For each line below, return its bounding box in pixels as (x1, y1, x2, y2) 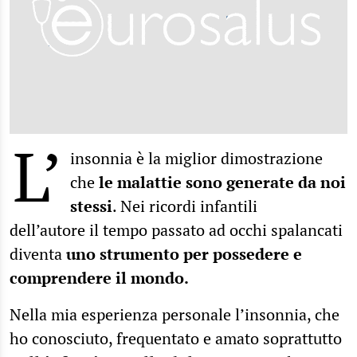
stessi (70, 194, 112, 217)
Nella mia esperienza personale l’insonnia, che (10, 303, 339, 325)
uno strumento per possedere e (66, 242, 302, 265)
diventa (10, 242, 66, 265)
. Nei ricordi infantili (112, 194, 257, 217)
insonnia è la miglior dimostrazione (70, 147, 323, 169)
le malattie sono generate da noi (99, 171, 346, 193)
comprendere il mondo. (10, 266, 189, 288)
